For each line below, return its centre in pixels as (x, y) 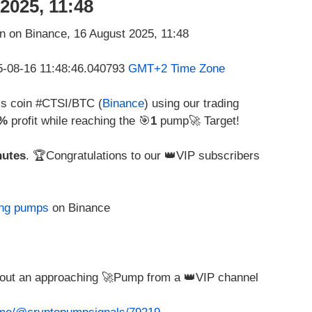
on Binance (79, 208)
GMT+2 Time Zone (177, 69)
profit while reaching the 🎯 (79, 121)
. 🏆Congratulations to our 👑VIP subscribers (143, 156)
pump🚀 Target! (198, 121)
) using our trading (192, 104)
